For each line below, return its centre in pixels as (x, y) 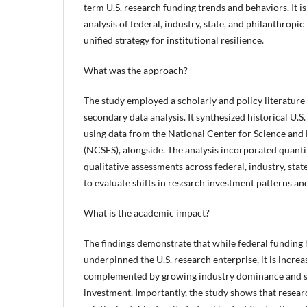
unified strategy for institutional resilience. (174, 40)
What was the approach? (136, 71)
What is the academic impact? (147, 213)
